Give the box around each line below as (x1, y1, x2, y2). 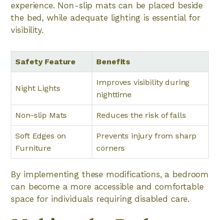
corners (96, 143, 125, 153)
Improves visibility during (96, 78, 190, 87)
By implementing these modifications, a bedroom (11, 169, 209, 179)
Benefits (96, 57, 131, 66)
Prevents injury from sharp (96, 131, 197, 140)
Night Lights (15, 83, 60, 93)
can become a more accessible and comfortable (11, 182, 204, 192)
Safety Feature (15, 57, 76, 66)
